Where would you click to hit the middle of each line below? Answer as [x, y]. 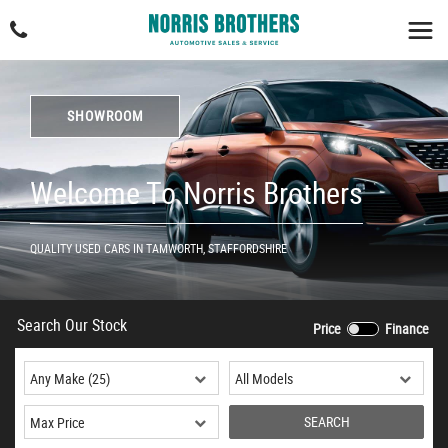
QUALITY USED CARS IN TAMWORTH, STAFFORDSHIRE [158, 248]
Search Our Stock [72, 325]
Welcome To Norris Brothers [196, 192]
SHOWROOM [105, 115]
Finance [405, 328]
